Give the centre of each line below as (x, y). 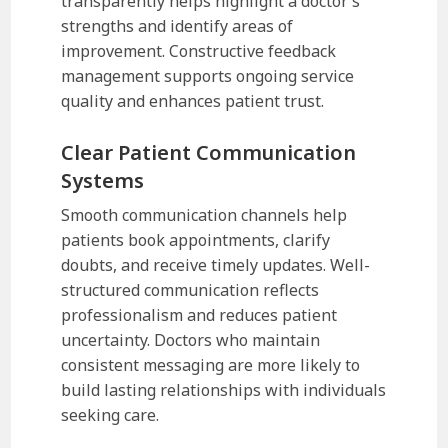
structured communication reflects (190, 289)
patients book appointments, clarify (196, 239)
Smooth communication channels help (204, 214)
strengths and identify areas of (177, 25)
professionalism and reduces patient (199, 314)
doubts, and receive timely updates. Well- (216, 264)
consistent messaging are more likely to (211, 364)
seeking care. (110, 414)
